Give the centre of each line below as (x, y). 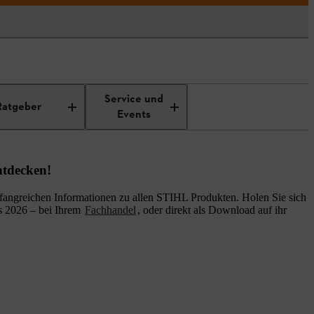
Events (134, 115)
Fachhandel (110, 210)
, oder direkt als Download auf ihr (212, 210)
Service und (134, 99)
